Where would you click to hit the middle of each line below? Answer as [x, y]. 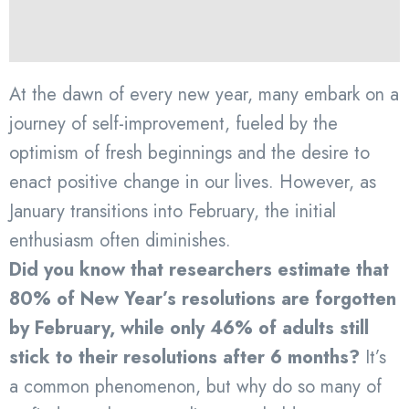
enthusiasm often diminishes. [120, 240]
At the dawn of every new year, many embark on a [204, 94]
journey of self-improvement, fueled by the [173, 123]
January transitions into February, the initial [173, 211]
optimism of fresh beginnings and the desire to [189, 152]
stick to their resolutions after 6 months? [184, 357]
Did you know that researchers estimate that [199, 269]
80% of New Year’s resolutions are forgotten [203, 299]
